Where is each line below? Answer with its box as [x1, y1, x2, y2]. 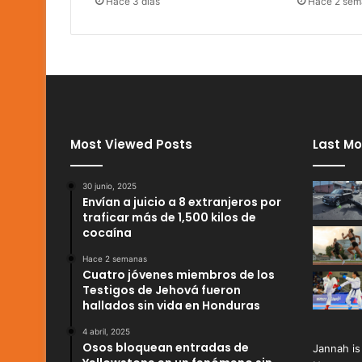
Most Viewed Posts [70, 136, 192, 154]
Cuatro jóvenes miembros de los [82, 267, 275, 284]
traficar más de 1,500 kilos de [82, 209, 256, 226]
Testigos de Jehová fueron [82, 282, 241, 299]
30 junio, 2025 [82, 181, 137, 192]
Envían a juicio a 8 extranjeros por [82, 194, 281, 211]
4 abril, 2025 [82, 326, 130, 337]
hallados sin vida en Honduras [82, 297, 260, 314]
